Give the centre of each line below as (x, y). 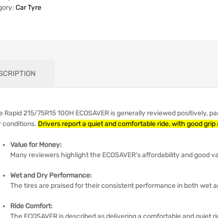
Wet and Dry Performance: (51, 175)
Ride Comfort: (31, 206)
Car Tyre (28, 7)
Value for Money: (36, 145)
